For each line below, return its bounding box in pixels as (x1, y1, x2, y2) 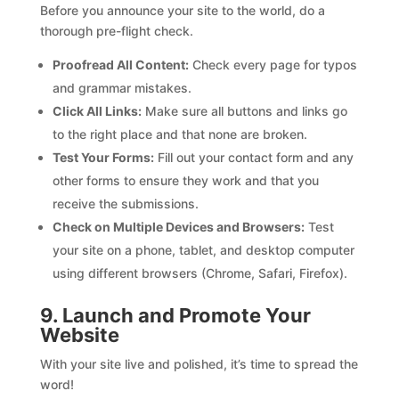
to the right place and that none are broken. (52, 126, 307, 142)
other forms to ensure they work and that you (52, 172, 319, 188)
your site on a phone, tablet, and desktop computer (52, 241, 354, 257)
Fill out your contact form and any (153, 149, 354, 165)
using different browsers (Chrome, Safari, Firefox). (52, 265, 347, 281)
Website (39, 322, 119, 346)
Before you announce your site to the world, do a (39, 2, 325, 18)
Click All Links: (52, 102, 142, 118)
